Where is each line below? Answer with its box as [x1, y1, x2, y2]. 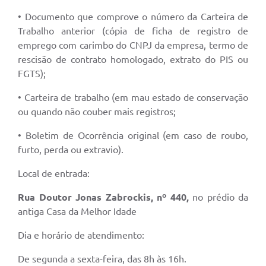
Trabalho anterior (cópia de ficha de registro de [18, 26, 248, 37]
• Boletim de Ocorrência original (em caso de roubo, [18, 130, 248, 141]
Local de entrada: [18, 168, 90, 179]
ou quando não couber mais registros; [18, 106, 176, 118]
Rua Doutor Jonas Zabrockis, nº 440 [18, 192, 186, 203]
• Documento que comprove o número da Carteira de [18, 11, 248, 23]
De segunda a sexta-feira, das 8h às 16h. [18, 254, 186, 265]
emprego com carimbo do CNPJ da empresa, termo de [18, 40, 248, 51]
